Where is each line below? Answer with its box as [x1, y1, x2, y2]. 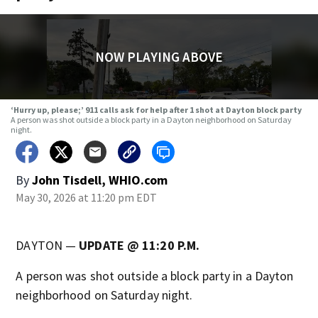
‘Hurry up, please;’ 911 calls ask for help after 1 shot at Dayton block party [10, 104, 302, 115]
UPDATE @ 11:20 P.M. [79, 237, 200, 253]
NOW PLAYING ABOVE [94, 48, 223, 65]
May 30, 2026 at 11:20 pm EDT [16, 190, 158, 204]
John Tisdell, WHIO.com [32, 172, 168, 188]
